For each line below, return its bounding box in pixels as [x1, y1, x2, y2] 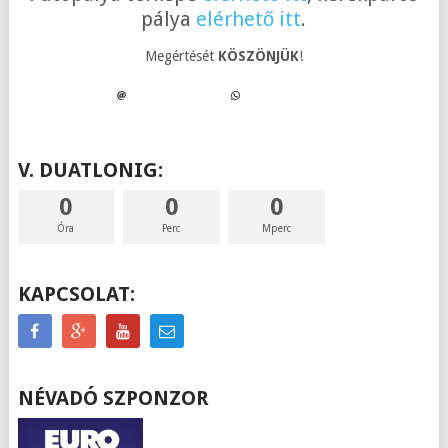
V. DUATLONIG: [17, 158, 163, 182]
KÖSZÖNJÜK [217, 48, 299, 64]
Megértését [144, 48, 218, 64]
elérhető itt [196, 7, 302, 31]
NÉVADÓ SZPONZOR [17, 386, 209, 410]
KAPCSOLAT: [17, 282, 135, 306]
